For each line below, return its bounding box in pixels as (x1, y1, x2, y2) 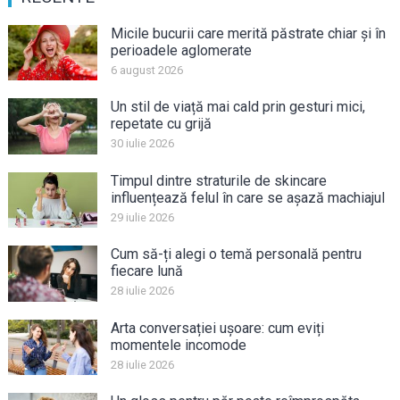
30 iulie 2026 (110, 137, 174, 151)
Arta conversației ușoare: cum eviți (110, 319, 324, 337)
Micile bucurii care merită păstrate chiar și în (110, 24, 386, 42)
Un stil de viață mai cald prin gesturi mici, (110, 98, 365, 116)
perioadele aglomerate (110, 41, 252, 59)
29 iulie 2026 (110, 210, 174, 224)
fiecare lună (110, 262, 183, 280)
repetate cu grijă (110, 115, 212, 133)
